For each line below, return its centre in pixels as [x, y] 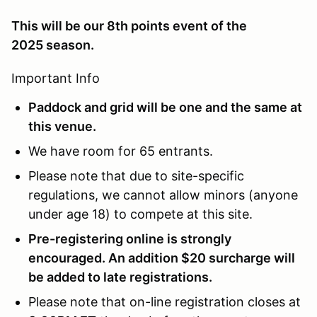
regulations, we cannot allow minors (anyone [163, 195]
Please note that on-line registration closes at [165, 301]
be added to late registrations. [120, 277]
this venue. [62, 126]
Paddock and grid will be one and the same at [165, 107]
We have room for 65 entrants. [121, 151]
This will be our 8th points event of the [129, 25]
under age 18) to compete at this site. [140, 214]
